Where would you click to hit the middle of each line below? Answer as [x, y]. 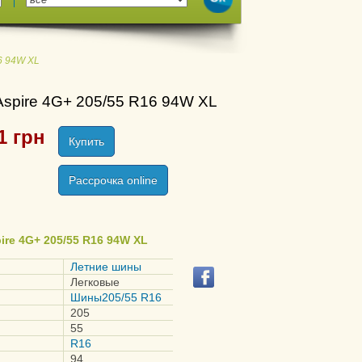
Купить [86, 141]
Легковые [95, 282]
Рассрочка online [113, 180]
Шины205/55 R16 [116, 297]
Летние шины [106, 267]
